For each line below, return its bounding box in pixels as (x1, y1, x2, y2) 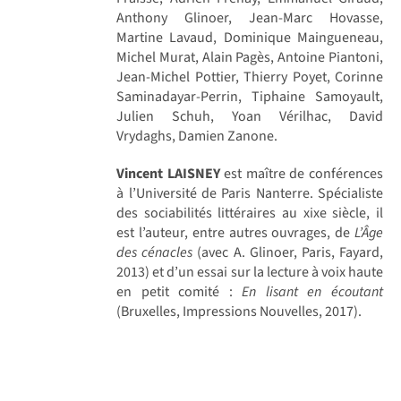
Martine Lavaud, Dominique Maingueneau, (116, 27, 383, 47)
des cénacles (116, 242, 193, 262)
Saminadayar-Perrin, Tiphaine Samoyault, (116, 86, 383, 107)
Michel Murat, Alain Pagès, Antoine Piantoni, (116, 47, 383, 67)
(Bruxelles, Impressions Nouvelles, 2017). (116, 301, 363, 321)
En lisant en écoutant (242, 281, 383, 302)
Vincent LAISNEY (116, 163, 220, 183)
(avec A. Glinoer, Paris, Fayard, (192, 242, 383, 262)
